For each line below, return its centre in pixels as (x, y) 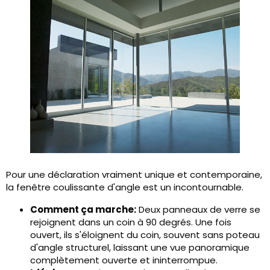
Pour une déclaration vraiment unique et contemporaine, (134, 174)
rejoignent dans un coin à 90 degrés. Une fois (131, 222)
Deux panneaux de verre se (198, 209)
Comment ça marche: (83, 209)
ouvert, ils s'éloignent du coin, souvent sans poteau (145, 235)
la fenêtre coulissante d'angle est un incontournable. (125, 187)
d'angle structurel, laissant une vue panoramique (140, 247)
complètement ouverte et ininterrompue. (124, 260)
